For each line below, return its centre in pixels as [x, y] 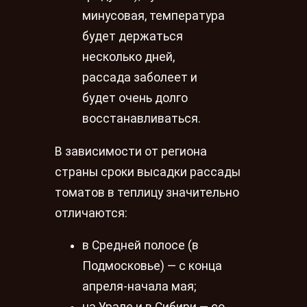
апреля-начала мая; [139, 287]
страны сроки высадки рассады [148, 172]
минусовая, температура [153, 16]
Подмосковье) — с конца [152, 266]
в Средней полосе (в [140, 246]
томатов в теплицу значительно [147, 192]
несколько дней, [128, 57]
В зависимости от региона [131, 151]
